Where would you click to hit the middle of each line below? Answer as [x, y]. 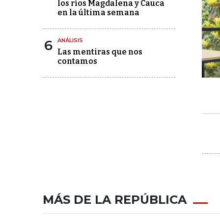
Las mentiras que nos [100, 52]
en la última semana [98, 13]
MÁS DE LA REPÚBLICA [115, 200]
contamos [77, 61]
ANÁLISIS [70, 40]
